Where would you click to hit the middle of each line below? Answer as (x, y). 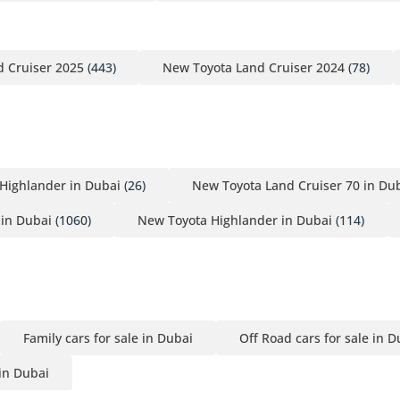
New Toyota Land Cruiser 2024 (254, 67)
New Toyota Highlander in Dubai (235, 220)
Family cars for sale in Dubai (108, 337)
